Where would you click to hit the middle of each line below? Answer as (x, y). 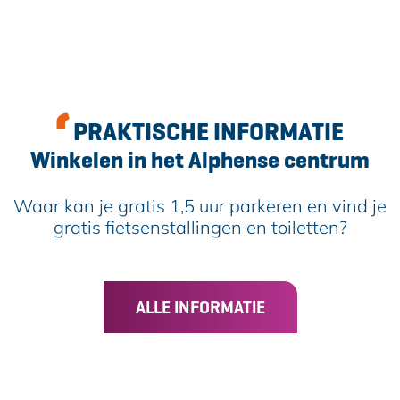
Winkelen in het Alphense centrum (200, 160)
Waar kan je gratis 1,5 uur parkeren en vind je (200, 206)
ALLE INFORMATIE (200, 307)
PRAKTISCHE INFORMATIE (208, 131)
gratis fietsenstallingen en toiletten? (200, 227)
